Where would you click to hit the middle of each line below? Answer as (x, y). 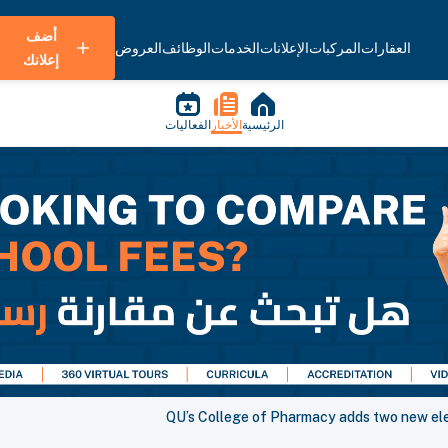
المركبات (335, 48)
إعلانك (41, 60)
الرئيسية (262, 125)
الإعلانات (284, 48)
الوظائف (186, 48)
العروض (138, 48)
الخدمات (235, 48)
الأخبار (226, 125)
